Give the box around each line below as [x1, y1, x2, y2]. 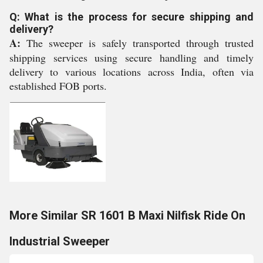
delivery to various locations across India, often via [9, 65, 254, 79]
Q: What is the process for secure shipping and [9, 11, 254, 23]
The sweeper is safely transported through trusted [21, 36, 254, 50]
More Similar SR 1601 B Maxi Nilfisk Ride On [9, 208, 245, 222]
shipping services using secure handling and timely [9, 50, 254, 65]
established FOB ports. [9, 79, 107, 93]
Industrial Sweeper [9, 234, 110, 248]
